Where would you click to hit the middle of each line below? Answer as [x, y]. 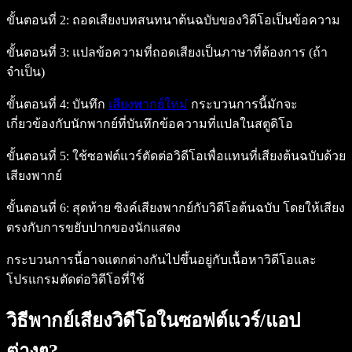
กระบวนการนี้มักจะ [243, 104]
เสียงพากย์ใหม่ [148, 104]
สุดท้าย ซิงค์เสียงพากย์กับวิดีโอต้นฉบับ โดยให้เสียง [207, 207]
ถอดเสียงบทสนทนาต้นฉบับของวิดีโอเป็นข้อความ [205, 20]
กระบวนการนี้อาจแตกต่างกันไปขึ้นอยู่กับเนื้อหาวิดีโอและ [161, 259]
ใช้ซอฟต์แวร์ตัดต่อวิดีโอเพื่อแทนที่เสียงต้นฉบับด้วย [207, 156]
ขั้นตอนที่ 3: [38, 52]
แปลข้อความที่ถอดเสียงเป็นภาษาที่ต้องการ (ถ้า [198, 52]
